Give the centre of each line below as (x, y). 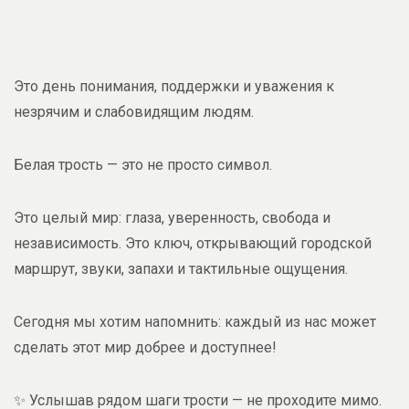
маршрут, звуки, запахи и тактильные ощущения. (181, 269)
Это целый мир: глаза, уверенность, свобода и (172, 218)
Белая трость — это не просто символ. (145, 165)
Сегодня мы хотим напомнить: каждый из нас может (195, 322)
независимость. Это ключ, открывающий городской (193, 243)
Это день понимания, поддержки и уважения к (174, 86)
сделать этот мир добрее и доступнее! (145, 347)
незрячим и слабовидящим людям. (136, 112)
